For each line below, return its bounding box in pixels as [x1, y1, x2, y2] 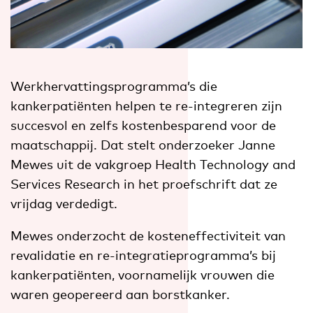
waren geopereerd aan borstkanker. [10, 286, 230, 302]
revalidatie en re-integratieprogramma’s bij [10, 247, 276, 263]
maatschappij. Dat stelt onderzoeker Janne [10, 136, 275, 152]
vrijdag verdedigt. [10, 195, 117, 211]
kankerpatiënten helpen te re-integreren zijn [10, 97, 282, 113]
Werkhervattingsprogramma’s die [10, 78, 217, 94]
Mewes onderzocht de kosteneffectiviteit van [10, 227, 286, 243]
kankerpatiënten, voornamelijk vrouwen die [10, 266, 275, 282]
